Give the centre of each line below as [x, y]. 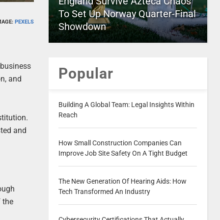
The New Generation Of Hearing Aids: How [122, 181]
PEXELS [24, 22]
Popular [86, 73]
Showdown [82, 27]
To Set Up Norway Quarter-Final [127, 14]
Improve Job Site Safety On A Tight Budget [123, 153]
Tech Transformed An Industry [104, 192]
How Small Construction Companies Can [120, 143]
